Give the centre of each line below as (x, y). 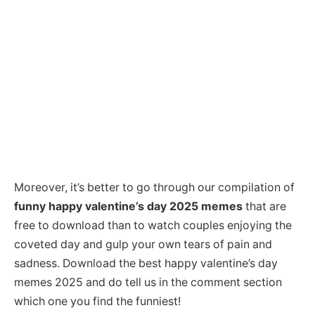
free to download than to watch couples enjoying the (153, 226)
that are (264, 207)
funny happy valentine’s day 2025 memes (128, 207)
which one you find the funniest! (97, 302)
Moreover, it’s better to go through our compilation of (154, 188)
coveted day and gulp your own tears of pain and (143, 245)
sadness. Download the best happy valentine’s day (146, 264)
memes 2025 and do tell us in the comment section (148, 283)
